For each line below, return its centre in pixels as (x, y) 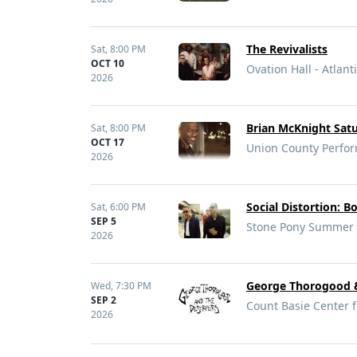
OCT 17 (108, 142)
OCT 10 (108, 63)
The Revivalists (287, 49)
